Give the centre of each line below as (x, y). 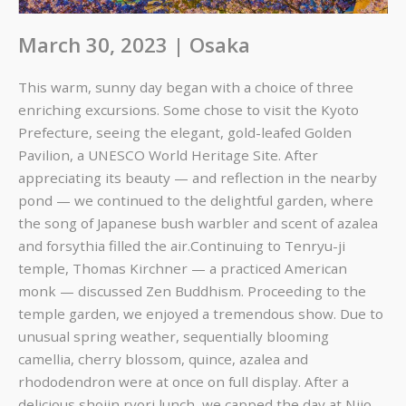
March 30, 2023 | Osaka (134, 44)
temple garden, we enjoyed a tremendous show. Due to (201, 314)
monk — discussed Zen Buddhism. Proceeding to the (192, 291)
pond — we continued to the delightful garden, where (196, 201)
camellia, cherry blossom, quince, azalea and (163, 359)
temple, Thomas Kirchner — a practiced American (183, 269)
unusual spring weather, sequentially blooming (174, 337)
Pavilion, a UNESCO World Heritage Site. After (168, 155)
